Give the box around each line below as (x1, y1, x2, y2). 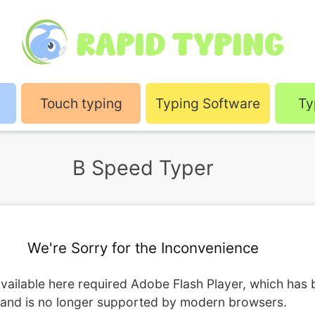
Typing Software (155, 95, 261, 112)
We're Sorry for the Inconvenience (27, 238, 259, 257)
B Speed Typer (72, 155, 214, 180)
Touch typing (39, 95, 122, 112)
